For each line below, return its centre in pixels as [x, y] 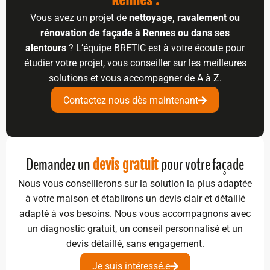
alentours [46, 48]
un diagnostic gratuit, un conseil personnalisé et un [135, 229]
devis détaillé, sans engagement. [135, 244]
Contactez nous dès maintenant [131, 101]
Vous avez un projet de [80, 18]
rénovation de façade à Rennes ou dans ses [135, 33]
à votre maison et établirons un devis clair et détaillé [135, 199]
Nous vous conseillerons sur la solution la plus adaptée [135, 184]
